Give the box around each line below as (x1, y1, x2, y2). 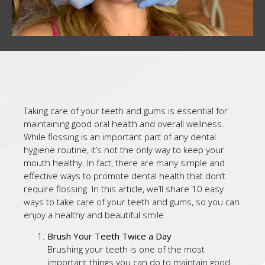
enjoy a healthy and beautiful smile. (24, 209, 166, 221)
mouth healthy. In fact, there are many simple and (24, 157, 225, 169)
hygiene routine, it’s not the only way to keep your (24, 144, 224, 156)
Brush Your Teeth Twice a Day (47, 230, 172, 243)
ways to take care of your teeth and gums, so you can (24, 196, 240, 208)
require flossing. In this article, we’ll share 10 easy (24, 183, 224, 195)
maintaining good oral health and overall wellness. (24, 118, 224, 130)
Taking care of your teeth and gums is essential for (24, 105, 228, 117)
